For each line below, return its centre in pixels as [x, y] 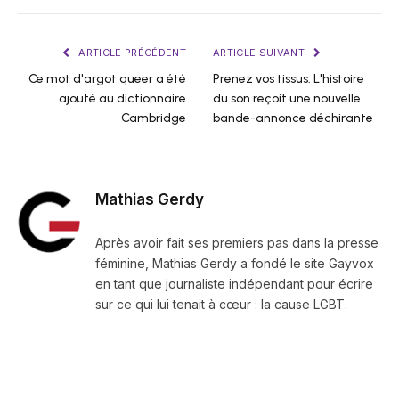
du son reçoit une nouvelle [287, 99]
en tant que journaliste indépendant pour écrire [234, 284]
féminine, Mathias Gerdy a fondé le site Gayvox [235, 264]
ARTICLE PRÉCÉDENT [131, 53]
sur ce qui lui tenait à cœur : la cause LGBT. [221, 305]
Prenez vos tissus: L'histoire [289, 79]
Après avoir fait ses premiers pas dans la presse [237, 243]
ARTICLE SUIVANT [261, 53]
